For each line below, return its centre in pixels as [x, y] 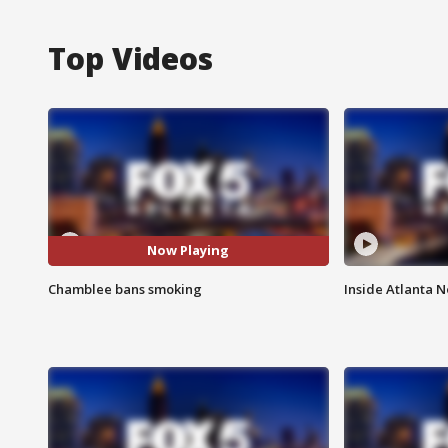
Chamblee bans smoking [125, 288]
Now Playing [188, 250]
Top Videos [130, 58]
